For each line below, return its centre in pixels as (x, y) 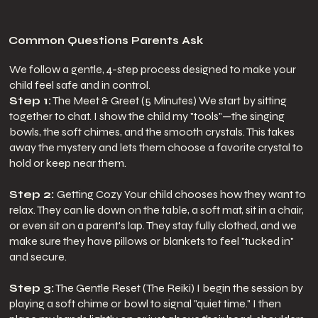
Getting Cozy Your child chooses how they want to (181, 194)
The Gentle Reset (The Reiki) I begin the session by (178, 288)
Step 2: (33, 194)
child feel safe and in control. (79, 85)
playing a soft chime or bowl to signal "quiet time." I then (145, 304)
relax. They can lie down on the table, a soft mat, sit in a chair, (156, 210)
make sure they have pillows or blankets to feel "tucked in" (151, 241)
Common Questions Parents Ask (105, 41)
